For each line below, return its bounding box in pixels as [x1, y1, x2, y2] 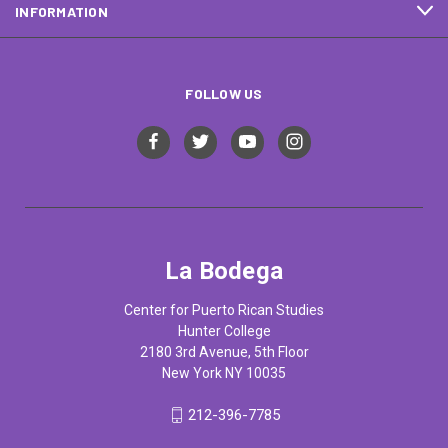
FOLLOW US [185, 84, 263, 102]
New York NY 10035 [162, 364, 286, 381]
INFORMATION [15, 2, 108, 20]
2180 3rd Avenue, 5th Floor [139, 343, 309, 360]
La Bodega [164, 256, 284, 285]
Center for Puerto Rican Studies [124, 301, 324, 318]
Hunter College [177, 322, 271, 339]
